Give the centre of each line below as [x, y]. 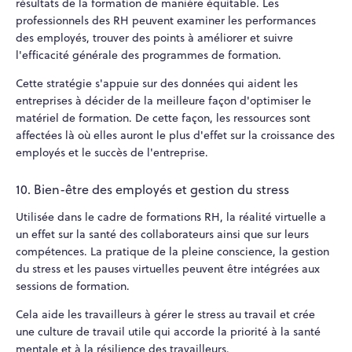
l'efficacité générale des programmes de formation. [148, 55]
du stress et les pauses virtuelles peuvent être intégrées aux [168, 268]
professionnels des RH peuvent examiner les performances [166, 20]
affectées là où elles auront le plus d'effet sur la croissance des [175, 135]
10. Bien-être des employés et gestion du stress [152, 189]
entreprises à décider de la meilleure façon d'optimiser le [163, 100]
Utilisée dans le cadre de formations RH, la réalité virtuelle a [171, 216]
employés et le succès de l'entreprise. [112, 152]
